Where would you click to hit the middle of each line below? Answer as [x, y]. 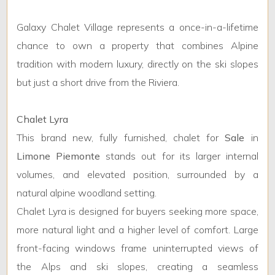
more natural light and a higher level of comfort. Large [137, 230]
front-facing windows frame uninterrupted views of [137, 248]
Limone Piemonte [59, 156]
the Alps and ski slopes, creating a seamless [137, 267]
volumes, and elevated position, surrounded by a [137, 175]
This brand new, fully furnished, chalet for [121, 138]
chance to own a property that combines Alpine [137, 46]
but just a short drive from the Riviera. [98, 83]
